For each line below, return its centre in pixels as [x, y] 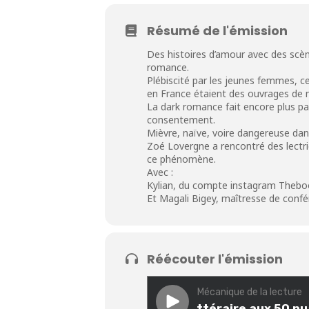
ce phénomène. [181, 159]
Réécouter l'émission [215, 259]
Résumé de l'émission [217, 30]
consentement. [181, 119]
